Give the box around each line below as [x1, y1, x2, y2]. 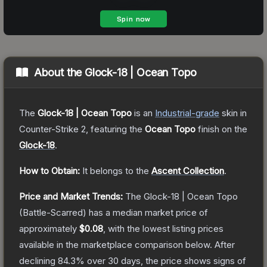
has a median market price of [86, 206, 208, 218]
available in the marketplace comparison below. [19, 238, 212, 250]
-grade [191, 107, 219, 119]
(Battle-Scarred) [19, 206, 86, 218]
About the [33, 66, 85, 79]
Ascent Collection [151, 164, 224, 176]
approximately [19, 222, 79, 234]
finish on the [195, 123, 247, 135]
